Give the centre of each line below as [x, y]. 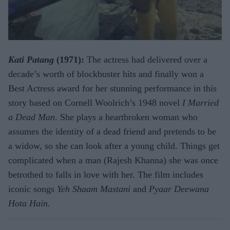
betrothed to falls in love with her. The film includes [106, 175]
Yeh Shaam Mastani [95, 189]
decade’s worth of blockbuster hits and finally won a [106, 74]
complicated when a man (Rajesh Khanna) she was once [113, 160]
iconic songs [33, 189]
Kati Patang [31, 60]
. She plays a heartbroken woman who [126, 117]
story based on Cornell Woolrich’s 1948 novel [95, 103]
